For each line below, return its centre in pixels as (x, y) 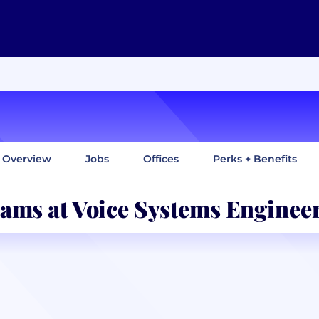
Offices (161, 158)
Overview (27, 158)
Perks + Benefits (255, 158)
